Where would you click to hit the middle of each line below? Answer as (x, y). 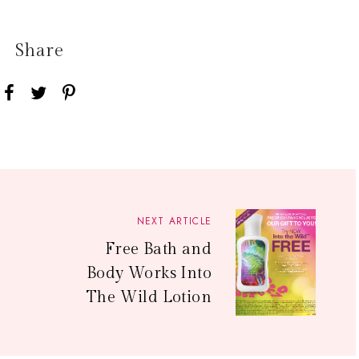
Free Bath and (158, 249)
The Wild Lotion (149, 297)
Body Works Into (149, 273)
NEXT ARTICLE (174, 221)
